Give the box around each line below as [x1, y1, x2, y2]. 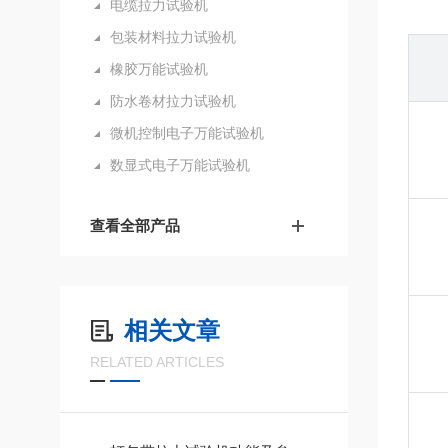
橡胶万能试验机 [110, 61, 208, 77]
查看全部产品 [90, 217, 180, 234]
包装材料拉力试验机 [110, 29, 236, 45]
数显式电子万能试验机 [110, 157, 250, 173]
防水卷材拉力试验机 [110, 93, 236, 109]
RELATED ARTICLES [90, 354, 224, 370]
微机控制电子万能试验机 [110, 125, 264, 141]
